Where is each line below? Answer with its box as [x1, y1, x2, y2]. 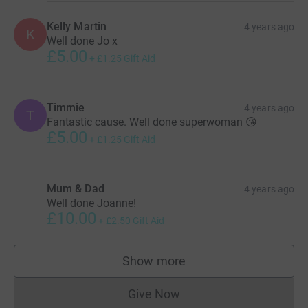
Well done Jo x [47, 34, 118, 47]
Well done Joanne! [47, 196, 136, 210]
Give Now [127, 286, 181, 301]
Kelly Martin [47, 19, 107, 33]
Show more [122, 253, 186, 268]
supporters [153, 260, 214, 275]
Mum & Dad [47, 181, 104, 195]
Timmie [47, 100, 85, 114]
